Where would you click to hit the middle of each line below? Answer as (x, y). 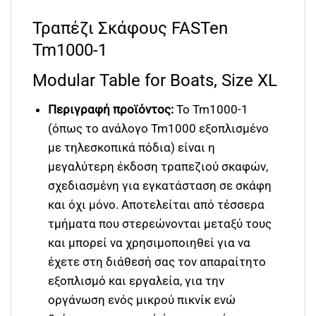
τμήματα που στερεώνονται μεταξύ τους (160, 224)
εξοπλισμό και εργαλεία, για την (136, 281)
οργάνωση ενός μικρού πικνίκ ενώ (142, 300)
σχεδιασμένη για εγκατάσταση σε (142, 186)
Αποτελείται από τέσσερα (193, 205)
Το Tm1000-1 (213, 110)
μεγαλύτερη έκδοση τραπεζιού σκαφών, (158, 167)
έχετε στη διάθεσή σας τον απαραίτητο (157, 262)
